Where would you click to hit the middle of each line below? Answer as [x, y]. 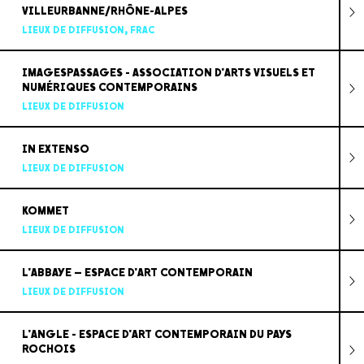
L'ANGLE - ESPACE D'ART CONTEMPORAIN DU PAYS [156, 334]
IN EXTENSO [55, 149]
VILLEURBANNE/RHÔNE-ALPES [104, 11]
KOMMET [45, 210]
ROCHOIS [48, 349]
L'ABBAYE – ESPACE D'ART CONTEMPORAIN [137, 272]
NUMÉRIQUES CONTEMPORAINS [109, 87]
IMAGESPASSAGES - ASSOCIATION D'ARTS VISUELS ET [168, 72]
